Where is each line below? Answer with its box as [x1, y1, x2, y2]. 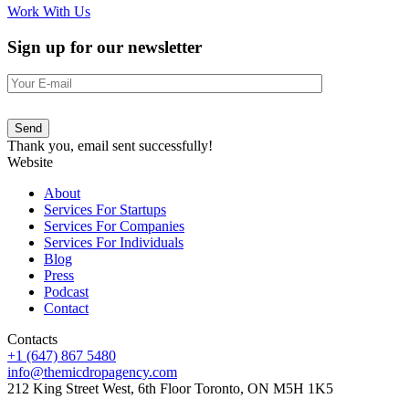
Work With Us [7, 4, 90, 19]
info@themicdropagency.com [7, 364, 177, 381]
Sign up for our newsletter [7, 37, 202, 57]
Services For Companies [44, 218, 184, 235]
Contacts [7, 331, 58, 348]
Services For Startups [44, 202, 166, 218]
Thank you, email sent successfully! [7, 138, 213, 154]
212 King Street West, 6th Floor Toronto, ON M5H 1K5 [7, 381, 333, 397]
